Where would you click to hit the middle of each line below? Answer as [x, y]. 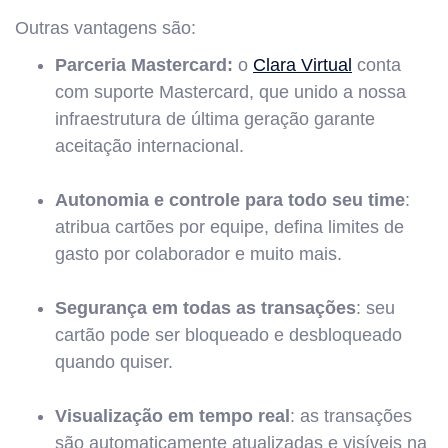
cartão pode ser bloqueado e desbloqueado [228, 334]
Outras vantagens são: [105, 27]
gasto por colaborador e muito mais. [198, 253]
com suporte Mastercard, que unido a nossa [230, 91]
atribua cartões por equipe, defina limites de [229, 226]
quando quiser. [114, 361]
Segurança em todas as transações [205, 307]
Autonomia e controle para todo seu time [230, 199]
